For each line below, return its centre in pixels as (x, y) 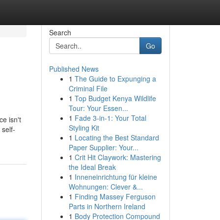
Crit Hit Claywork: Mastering (118, 157)
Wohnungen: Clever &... (106, 187)
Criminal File (88, 88)
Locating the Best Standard (117, 137)
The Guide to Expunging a (115, 79)
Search (60, 32)
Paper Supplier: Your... (103, 147)
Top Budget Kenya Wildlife (115, 98)
